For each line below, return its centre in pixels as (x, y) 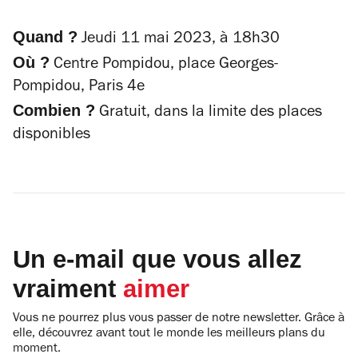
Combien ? (54, 110)
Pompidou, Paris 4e (79, 88)
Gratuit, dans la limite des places (209, 113)
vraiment (68, 289)
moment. (37, 349)
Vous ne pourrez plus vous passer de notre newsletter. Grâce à (179, 319)
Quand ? (45, 37)
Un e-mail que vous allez (157, 259)
